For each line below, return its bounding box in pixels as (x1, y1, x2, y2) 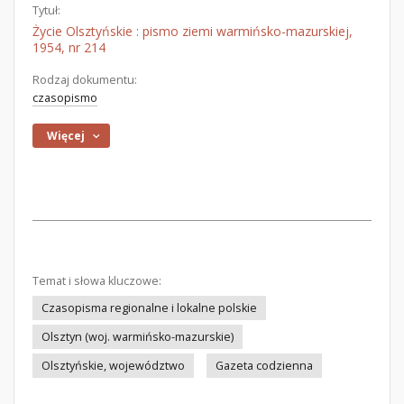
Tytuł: (32, 3, 60, 18)
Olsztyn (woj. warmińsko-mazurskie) (41, 329, 234, 344)
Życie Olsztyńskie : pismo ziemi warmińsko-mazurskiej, (32, 23, 353, 40)
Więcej (47, 128, 86, 143)
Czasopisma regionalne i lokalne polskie (41, 300, 257, 316)
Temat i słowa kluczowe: (32, 273, 161, 289)
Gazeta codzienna (216, 358, 313, 373)
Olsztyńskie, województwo (41, 358, 185, 373)
